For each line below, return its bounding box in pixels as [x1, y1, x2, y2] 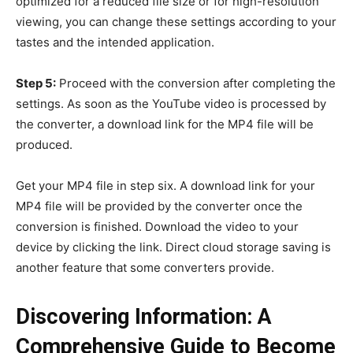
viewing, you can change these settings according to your [16, 13, 336, 29]
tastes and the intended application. [16, 34, 214, 50]
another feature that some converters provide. [16, 259, 274, 275]
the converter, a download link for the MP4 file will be [16, 116, 314, 132]
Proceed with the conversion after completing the [56, 75, 336, 91]
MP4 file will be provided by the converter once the [16, 198, 303, 214]
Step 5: [16, 75, 56, 91]
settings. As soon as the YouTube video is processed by [16, 95, 326, 111]
